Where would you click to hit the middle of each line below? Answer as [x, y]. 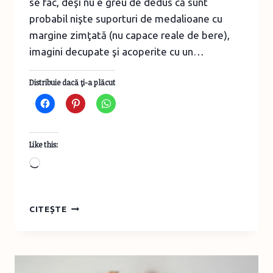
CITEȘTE [48, 209]
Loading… [63, 163]
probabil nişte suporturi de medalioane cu [126, 18]
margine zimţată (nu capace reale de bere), [129, 35]
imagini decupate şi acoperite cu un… [117, 51]
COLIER [82, 205]
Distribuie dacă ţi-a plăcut [72, 82]
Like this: [44, 144]
